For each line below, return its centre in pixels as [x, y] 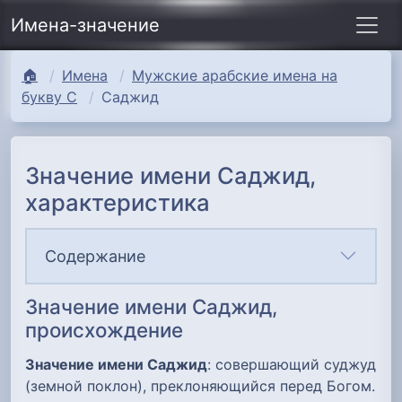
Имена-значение [85, 25]
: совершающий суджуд [292, 365]
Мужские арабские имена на [235, 75]
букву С [49, 97]
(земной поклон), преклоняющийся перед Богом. [200, 386]
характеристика [118, 202]
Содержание [95, 256]
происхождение [104, 330]
